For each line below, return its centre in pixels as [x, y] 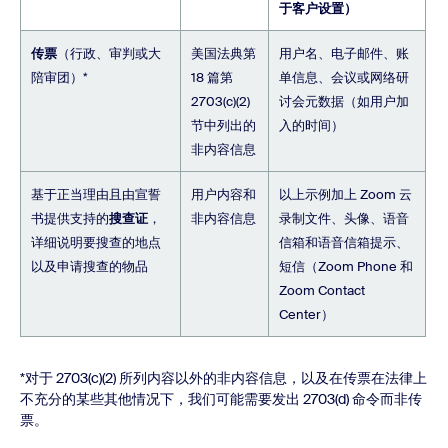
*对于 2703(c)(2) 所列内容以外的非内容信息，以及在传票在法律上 [223, 378]
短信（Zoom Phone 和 [346, 266]
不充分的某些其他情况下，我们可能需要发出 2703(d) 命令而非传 [221, 399]
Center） [306, 314]
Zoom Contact [322, 290]
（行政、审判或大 [109, 53]
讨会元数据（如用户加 [344, 101]
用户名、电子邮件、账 [344, 53]
